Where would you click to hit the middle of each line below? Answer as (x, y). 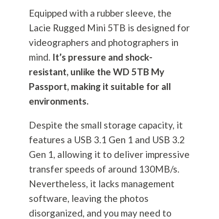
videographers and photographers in (103, 43)
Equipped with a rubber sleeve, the (100, 13)
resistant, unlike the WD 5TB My (96, 72)
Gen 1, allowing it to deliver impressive (109, 154)
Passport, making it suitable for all (100, 87)
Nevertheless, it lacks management (101, 184)
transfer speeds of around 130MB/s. (104, 169)
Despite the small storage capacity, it (106, 125)
